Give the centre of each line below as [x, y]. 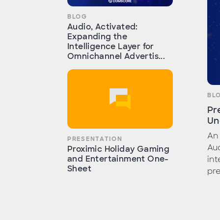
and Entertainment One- [118, 159]
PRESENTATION [95, 139]
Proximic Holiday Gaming [119, 149]
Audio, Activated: [103, 27]
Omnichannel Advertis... [116, 56]
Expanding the [97, 36]
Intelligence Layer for [111, 46]
